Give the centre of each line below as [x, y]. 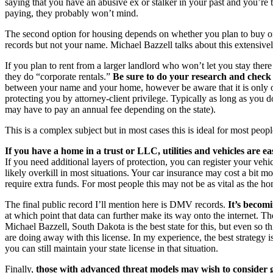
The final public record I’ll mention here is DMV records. [116, 204]
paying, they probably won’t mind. [72, 13]
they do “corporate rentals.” [59, 76]
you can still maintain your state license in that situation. [112, 248]
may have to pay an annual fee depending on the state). [110, 109]
